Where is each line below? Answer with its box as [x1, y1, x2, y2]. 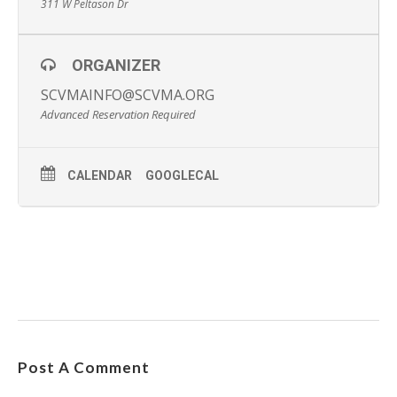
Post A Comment [18, 358, 150, 377]
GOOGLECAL [145, 168, 219, 183]
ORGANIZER [72, 56, 160, 74]
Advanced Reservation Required [41, 106, 196, 122]
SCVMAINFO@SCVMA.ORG [41, 85, 214, 105]
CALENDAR [67, 168, 132, 183]
